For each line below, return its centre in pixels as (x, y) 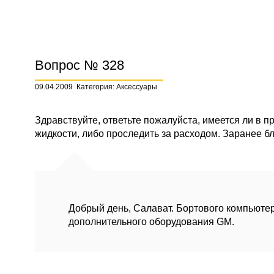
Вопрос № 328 (80, 65)
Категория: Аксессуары (117, 87)
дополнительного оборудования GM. (151, 222)
